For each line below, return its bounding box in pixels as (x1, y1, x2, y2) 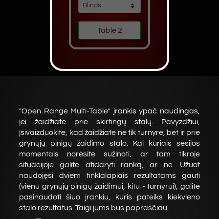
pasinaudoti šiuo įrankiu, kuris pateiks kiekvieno (19, 193, 200, 201)
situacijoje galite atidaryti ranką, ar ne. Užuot (19, 161, 200, 169)
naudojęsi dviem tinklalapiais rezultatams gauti (19, 172, 200, 179)
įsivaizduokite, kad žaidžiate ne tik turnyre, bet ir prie (19, 129, 200, 136)
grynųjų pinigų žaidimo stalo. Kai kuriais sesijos (19, 139, 200, 147)
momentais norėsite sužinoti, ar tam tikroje (19, 150, 200, 158)
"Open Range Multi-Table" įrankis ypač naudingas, (19, 107, 200, 115)
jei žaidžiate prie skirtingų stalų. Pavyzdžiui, (19, 118, 200, 126)
